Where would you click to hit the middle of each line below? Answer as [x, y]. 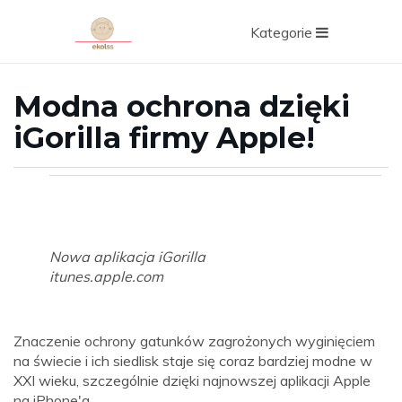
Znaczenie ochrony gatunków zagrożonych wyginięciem [194, 341]
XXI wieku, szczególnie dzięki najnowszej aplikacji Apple [192, 380]
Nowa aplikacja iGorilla [127, 257]
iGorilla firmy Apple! [164, 138]
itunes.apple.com [106, 276]
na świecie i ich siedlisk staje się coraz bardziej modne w [193, 361]
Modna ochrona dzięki [182, 106]
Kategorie [284, 32]
